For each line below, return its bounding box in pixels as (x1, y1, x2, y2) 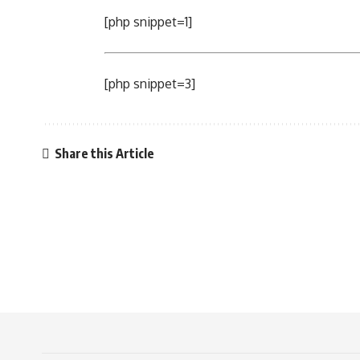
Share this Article (54, 145, 154, 162)
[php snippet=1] (104, 14, 192, 30)
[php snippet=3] (104, 76, 195, 92)
